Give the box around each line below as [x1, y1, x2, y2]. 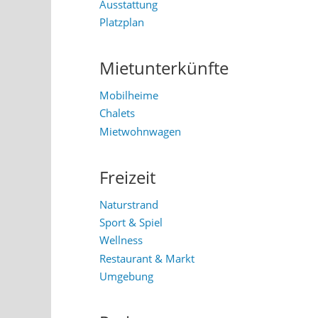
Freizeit [99, 165, 155, 189]
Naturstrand [99, 197, 158, 212]
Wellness [99, 233, 143, 248]
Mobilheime [99, 87, 158, 102]
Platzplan [99, 14, 144, 29]
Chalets [99, 106, 135, 121]
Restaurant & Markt [99, 251, 194, 265]
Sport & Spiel [99, 214, 163, 229]
